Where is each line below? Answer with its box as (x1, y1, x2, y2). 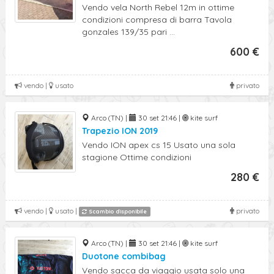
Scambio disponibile (87, 208, 147, 215)
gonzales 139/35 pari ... (82, 26, 175, 37)
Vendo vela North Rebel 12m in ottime (82, 2, 234, 13)
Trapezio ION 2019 (82, 125, 158, 136)
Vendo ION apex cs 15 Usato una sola (82, 139, 235, 150)
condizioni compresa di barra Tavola (82, 14, 232, 25)
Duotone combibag (82, 251, 166, 262)
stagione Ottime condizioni (82, 152, 191, 163)
